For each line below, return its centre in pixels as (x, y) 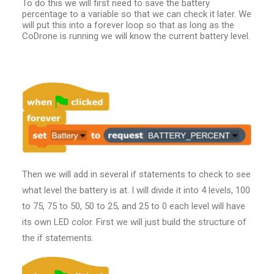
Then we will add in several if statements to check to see (136, 175)
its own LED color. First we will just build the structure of (134, 222)
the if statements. (58, 238)
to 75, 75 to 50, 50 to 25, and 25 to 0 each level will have (134, 206)
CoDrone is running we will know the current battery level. (136, 36)
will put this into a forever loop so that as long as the (128, 25)
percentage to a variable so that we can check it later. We (137, 14)
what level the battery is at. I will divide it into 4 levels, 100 (136, 191)
